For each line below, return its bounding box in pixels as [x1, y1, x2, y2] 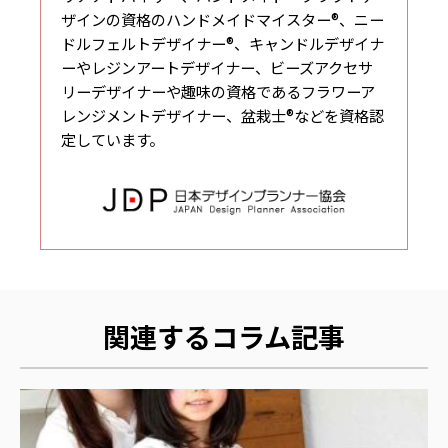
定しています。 [61, 128, 165, 151]
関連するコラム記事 [103, 316, 345, 357]
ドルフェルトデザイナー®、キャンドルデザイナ [61, 32, 385, 55]
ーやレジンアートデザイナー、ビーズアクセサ [61, 56, 374, 79]
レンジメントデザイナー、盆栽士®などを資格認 [61, 104, 385, 127]
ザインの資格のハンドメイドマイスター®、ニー [61, 8, 385, 31]
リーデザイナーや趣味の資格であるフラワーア [61, 80, 376, 103]
